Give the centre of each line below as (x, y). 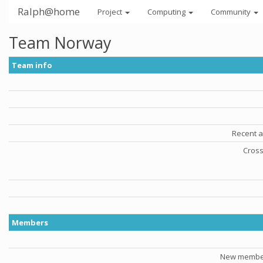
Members (30, 222)
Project (111, 12)
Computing (167, 12)
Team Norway (60, 43)
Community (232, 12)
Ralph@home (49, 11)
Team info (32, 65)
